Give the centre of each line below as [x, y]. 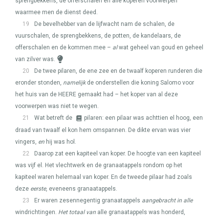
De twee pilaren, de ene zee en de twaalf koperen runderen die [118, 71]
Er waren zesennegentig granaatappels [88, 200]
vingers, [27, 142]
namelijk [74, 83]
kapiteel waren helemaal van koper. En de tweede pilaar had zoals [104, 177]
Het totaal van [77, 212]
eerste [38, 189]
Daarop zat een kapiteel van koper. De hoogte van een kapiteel [118, 153]
